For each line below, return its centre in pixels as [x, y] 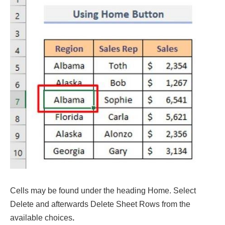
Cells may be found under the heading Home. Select [103, 190]
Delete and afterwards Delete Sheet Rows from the [100, 204]
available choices [41, 217]
